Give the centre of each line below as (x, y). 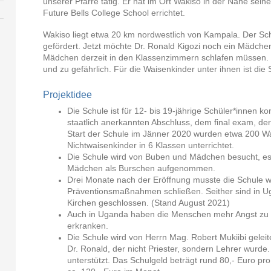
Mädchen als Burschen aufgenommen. (142, 168)
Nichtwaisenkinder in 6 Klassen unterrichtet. (151, 145)
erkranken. (88, 225)
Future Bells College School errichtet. (114, 12)
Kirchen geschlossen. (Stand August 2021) (149, 202)
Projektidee (68, 95)
